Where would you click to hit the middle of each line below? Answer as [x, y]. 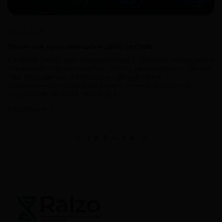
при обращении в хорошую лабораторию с [88, 77]
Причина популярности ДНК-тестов [80, 46]
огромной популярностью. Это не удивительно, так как [110, 68]
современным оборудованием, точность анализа [99, 85]
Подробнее [28, 108]
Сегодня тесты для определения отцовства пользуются [111, 60]
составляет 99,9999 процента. [63, 93]
